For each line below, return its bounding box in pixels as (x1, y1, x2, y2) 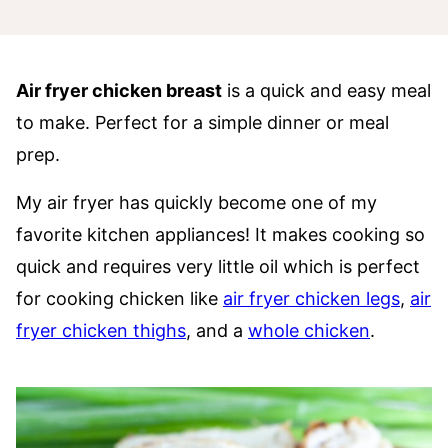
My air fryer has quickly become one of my (16, 192, 377, 213)
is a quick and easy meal (222, 80, 431, 101)
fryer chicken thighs (16, 320, 186, 341)
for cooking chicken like (16, 288, 223, 309)
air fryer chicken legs (223, 288, 400, 309)
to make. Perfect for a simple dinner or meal (16, 112, 389, 133)
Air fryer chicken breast (16, 80, 222, 101)
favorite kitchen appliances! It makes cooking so (16, 224, 425, 245)
